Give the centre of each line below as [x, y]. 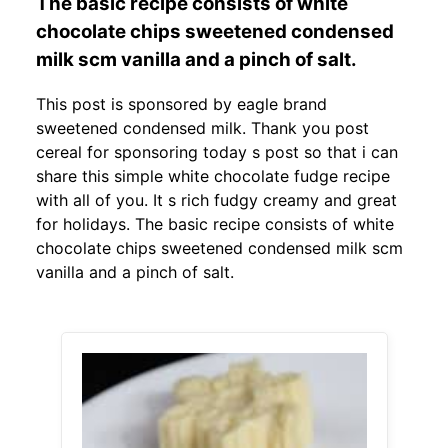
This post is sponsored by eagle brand [181, 104]
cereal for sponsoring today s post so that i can [217, 152]
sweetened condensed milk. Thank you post [202, 128]
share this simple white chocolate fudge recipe [213, 176]
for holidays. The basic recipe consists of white [215, 224]
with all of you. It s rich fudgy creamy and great [216, 200]
